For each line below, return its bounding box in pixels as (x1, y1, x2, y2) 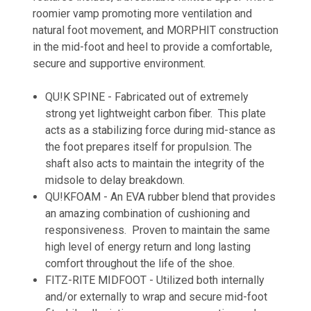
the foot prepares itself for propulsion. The (45, 140, 253, 153)
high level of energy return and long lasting (45, 239, 251, 253)
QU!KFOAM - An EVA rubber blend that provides (45, 190, 276, 203)
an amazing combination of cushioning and (45, 206, 251, 220)
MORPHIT (167, 23, 216, 37)
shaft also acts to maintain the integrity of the (45, 156, 265, 170)
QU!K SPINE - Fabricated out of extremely (45, 90, 249, 103)
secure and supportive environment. (33, 56, 205, 70)
